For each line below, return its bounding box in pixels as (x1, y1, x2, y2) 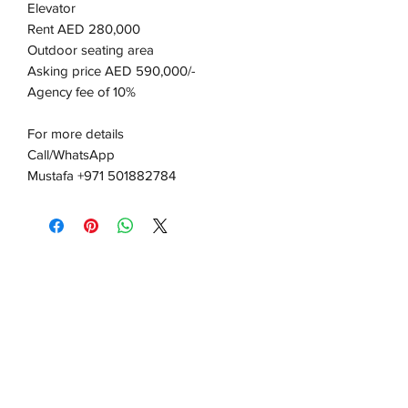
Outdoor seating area (27, 42, 154, 57)
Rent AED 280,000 (27, 21, 140, 36)
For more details (27, 126, 124, 141)
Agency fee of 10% (27, 84, 136, 99)
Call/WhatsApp (27, 147, 115, 162)
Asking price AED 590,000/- (27, 63, 196, 78)
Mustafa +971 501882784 (27, 168, 176, 183)
